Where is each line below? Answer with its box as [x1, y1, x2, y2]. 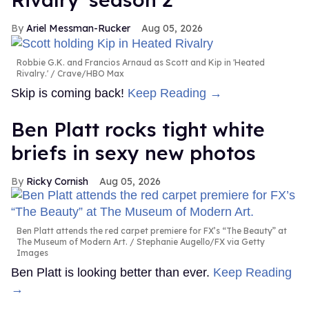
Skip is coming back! [11, 86, 128, 100]
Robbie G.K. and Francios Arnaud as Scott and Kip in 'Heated [17, 57, 265, 68]
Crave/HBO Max [55, 68, 124, 79]
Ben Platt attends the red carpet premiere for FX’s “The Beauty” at [17, 225, 287, 236]
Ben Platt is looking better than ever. [11, 265, 213, 279]
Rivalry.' [17, 68, 48, 79]
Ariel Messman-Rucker [26, 22, 130, 35]
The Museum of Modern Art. [17, 236, 128, 247]
